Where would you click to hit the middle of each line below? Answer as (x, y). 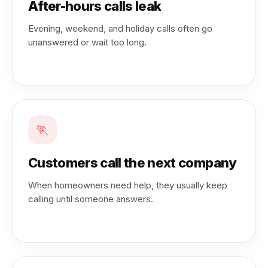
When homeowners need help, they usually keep (128, 185)
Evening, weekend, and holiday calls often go (120, 28)
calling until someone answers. (91, 199)
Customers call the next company (133, 163)
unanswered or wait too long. (87, 42)
